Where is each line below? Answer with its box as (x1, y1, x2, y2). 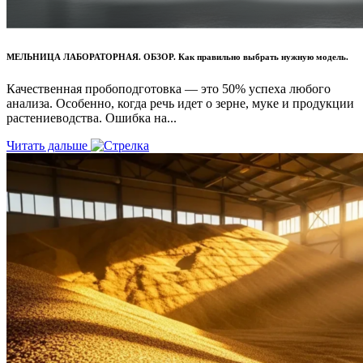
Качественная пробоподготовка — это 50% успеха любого (6, 82, 331, 96)
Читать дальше (6, 139, 91, 153)
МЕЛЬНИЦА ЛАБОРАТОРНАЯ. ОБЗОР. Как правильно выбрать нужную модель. (6, 52, 348, 62)
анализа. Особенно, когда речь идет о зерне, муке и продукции (6, 96, 354, 111)
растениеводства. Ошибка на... (6, 111, 177, 126)
